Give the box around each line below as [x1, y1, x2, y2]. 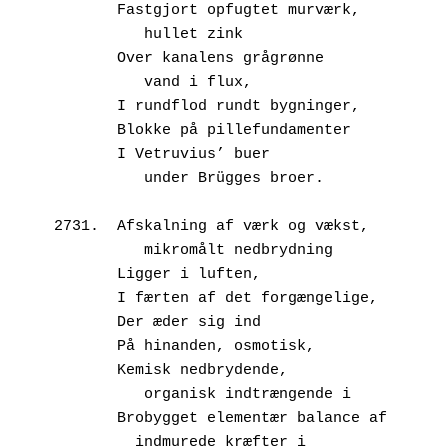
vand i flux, [144, 73, 261, 91]
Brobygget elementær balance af [117, 409, 387, 427]
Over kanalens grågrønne [117, 49, 324, 67]
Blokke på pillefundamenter [117, 121, 351, 139]
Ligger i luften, [117, 265, 261, 283]
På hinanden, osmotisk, [117, 337, 315, 355]
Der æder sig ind [117, 313, 261, 331]
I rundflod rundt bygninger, [117, 97, 360, 115]
